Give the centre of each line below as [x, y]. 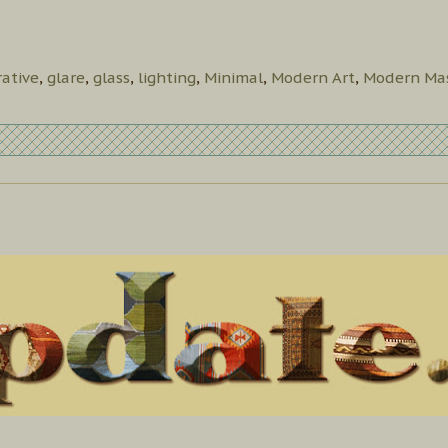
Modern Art [313, 78]
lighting [167, 78]
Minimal [233, 78]
